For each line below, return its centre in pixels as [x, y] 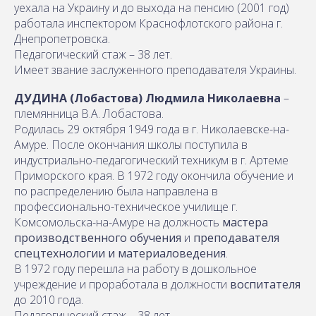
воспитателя [265, 284]
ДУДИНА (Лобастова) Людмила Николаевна [149, 98]
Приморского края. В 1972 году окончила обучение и [154, 175]
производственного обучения [98, 237]
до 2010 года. [49, 299]
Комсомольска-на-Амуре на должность [118, 222]
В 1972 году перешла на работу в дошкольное [135, 268]
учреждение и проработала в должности [122, 284]
